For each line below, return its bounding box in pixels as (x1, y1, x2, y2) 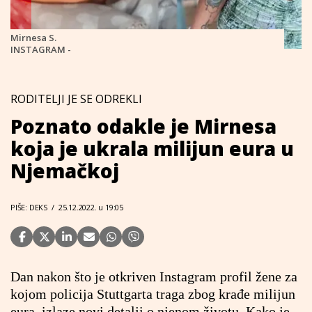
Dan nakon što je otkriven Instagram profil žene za (10, 269, 297, 284)
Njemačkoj (10, 157, 119, 184)
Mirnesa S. (10, 31, 56, 44)
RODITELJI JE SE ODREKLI (10, 91, 142, 107)
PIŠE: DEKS (10, 202, 47, 212)
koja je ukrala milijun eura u (10, 135, 294, 162)
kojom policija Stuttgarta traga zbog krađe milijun (10, 286, 295, 302)
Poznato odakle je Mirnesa (10, 113, 276, 139)
